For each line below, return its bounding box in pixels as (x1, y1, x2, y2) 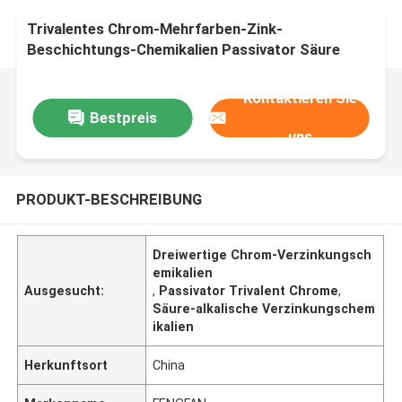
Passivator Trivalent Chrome (159, 283, 339, 298)
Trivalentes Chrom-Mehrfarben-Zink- (27, 20, 284, 39)
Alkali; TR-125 (27, 61, 127, 80)
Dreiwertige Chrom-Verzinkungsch (153, 247, 372, 262)
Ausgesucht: (24, 283, 105, 298)
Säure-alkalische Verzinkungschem (153, 301, 376, 316)
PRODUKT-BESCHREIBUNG (15, 189, 202, 208)
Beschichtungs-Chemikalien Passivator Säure (27, 40, 341, 59)
